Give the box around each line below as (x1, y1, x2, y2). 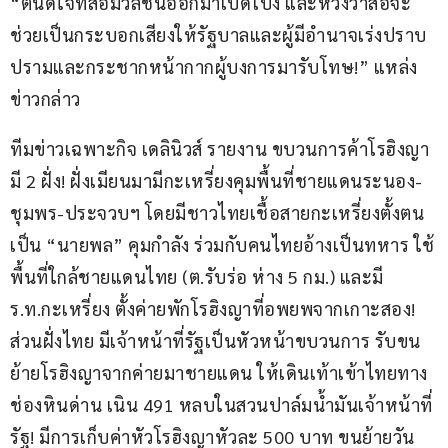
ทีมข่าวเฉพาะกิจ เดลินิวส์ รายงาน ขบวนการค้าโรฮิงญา (10, 137, 429, 161)
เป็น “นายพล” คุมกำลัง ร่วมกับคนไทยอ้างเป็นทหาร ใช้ (10, 233, 435, 257)
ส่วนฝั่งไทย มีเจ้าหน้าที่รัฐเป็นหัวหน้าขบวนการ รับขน (10, 329, 421, 353)
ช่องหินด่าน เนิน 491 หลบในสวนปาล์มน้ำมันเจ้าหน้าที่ (10, 393, 433, 417)
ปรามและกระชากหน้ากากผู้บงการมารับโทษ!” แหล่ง (10, 55, 418, 79)
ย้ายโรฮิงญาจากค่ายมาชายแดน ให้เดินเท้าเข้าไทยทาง (10, 361, 428, 385)
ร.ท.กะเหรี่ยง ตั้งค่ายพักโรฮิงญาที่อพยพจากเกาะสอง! (10, 297, 420, 321)
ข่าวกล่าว (10, 87, 81, 111)
